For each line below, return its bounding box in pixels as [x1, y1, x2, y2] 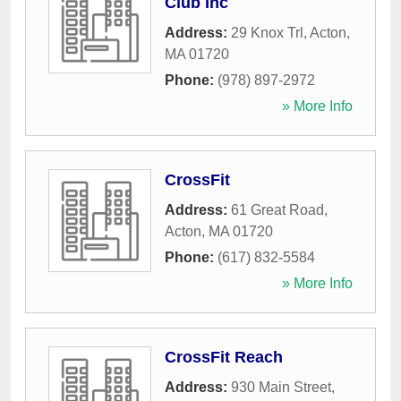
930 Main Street [231, 380, 331, 395]
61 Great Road [231, 202, 324, 218]
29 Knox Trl [231, 25, 303, 40]
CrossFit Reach [165, 348, 283, 366]
